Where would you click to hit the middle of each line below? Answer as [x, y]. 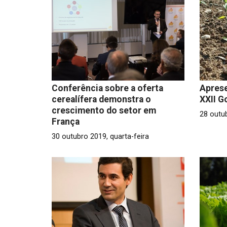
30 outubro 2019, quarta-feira [100, 136]
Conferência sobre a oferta [107, 88]
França [66, 121]
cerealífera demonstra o [101, 99]
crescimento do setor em [104, 110]
